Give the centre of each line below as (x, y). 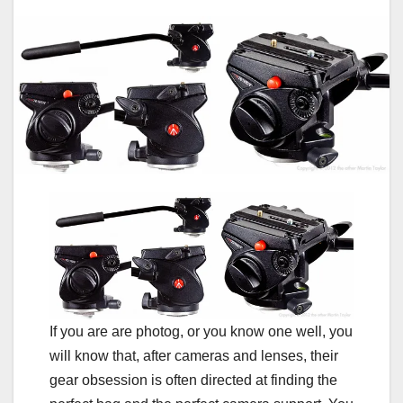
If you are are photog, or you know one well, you (201, 331)
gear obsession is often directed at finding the (193, 380)
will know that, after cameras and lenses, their (194, 355)
